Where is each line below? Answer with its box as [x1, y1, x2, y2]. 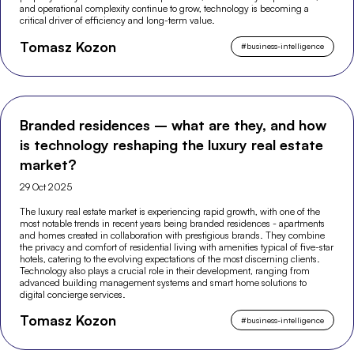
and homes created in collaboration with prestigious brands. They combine [20, 228, 326, 241]
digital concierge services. [20, 288, 126, 300]
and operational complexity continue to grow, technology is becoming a [20, 2, 310, 14]
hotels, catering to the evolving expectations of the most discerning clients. [20, 252, 321, 265]
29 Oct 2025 [20, 180, 73, 193]
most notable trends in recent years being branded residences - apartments [20, 217, 326, 229]
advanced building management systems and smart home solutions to [20, 276, 307, 288]
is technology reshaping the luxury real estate [20, 135, 324, 153]
